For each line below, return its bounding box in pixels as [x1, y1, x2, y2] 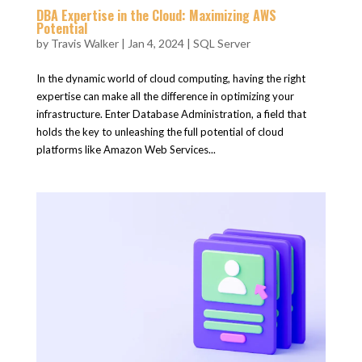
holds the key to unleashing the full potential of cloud [36, 124, 284, 138]
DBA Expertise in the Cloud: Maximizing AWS [36, 5, 276, 25]
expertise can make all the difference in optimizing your [36, 89, 294, 103]
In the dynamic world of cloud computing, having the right [36, 71, 305, 85]
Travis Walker [50, 36, 119, 50]
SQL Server [192, 36, 250, 50]
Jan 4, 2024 [127, 36, 184, 50]
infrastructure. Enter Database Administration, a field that [36, 107, 306, 120]
